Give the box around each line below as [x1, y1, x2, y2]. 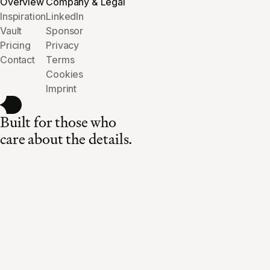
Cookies [46, 68, 84, 80]
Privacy [46, 39, 80, 51]
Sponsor [46, 25, 84, 37]
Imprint [46, 83, 77, 95]
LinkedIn [46, 10, 84, 22]
